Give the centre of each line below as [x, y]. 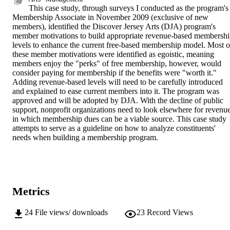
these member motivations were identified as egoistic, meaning [113, 54]
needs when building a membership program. [85, 138]
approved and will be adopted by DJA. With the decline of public [118, 101]
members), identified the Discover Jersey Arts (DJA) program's [114, 27]
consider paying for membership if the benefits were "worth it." [114, 73]
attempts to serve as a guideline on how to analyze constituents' [114, 128]
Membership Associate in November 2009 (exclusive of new [110, 17]
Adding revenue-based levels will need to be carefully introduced [118, 82]
